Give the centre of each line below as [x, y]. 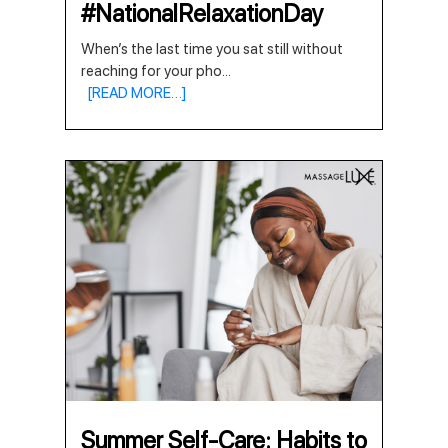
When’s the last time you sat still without [212, 49]
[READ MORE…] [134, 93]
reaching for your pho [151, 71]
